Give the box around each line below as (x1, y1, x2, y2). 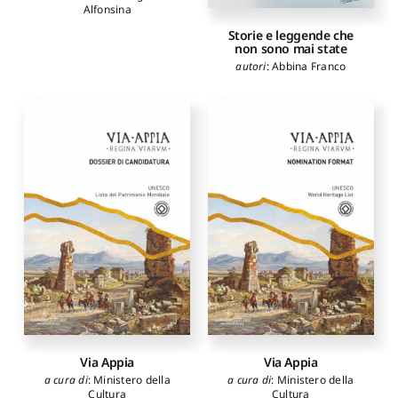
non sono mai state (235, 39, 347, 57)
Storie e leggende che (227, 26, 354, 44)
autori (235, 58, 267, 74)
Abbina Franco (272, 58, 346, 74)
